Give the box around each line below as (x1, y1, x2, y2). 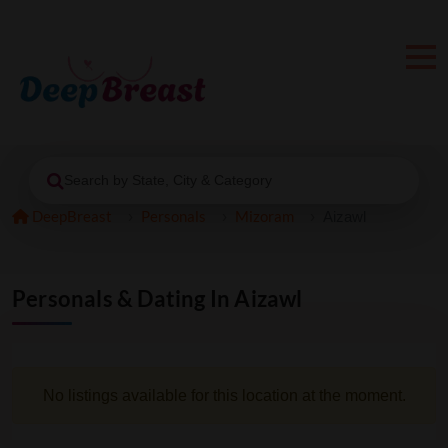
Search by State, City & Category (63, 172, 272, 188)
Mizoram (235, 207, 294, 225)
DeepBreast (29, 207, 112, 225)
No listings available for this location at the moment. (42, 387, 406, 404)
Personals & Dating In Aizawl (12, 286, 303, 312)
